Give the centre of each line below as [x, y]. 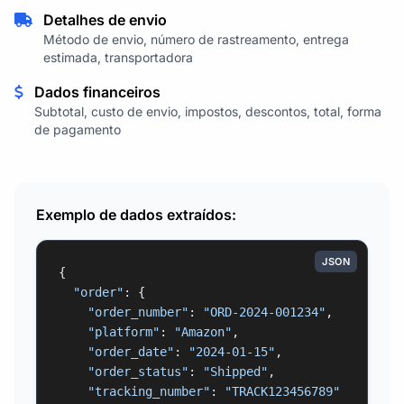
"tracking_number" [149, 391]
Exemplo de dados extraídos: [136, 214]
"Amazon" [203, 331]
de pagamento [78, 129]
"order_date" [131, 351]
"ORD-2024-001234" [264, 312]
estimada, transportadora [118, 57]
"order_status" [138, 371]
